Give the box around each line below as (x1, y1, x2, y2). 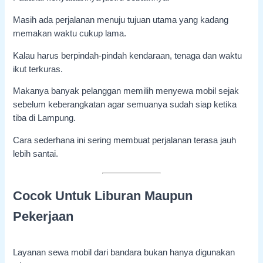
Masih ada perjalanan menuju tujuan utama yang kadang (13, 15, 229, 25)
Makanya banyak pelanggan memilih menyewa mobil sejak (13, 86, 240, 96)
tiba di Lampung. (13, 113, 76, 123)
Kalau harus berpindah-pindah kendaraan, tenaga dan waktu (13, 50, 242, 60)
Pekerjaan (13, 208, 74, 224)
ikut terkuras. (13, 64, 63, 74)
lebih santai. (13, 149, 59, 159)
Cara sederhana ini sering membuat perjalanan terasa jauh (13, 135, 237, 145)
